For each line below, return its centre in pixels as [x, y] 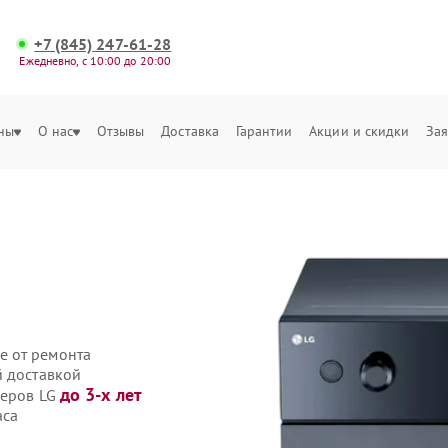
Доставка [190, 131]
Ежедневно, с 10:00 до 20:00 [95, 60]
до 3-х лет [100, 394]
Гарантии [264, 131]
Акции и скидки [359, 131]
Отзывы [120, 131]
